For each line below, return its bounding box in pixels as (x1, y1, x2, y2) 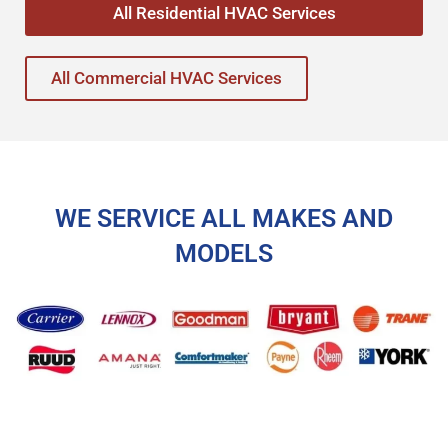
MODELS (175, 239, 273, 268)
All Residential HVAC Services (112, 3, 336, 23)
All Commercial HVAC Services (51, 68, 282, 88)
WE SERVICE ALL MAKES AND (55, 204, 393, 233)
